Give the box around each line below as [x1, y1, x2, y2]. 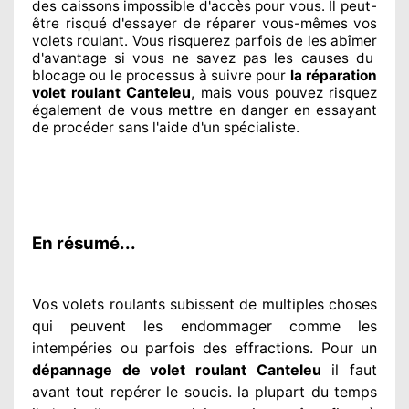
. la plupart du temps [227, 382, 377, 401]
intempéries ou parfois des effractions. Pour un [32, 338, 377, 357]
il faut [320, 360, 378, 379]
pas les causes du [235, 48, 373, 67]
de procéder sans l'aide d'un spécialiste [32, 118, 296, 136]
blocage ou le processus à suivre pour [32, 66, 290, 84]
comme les [271, 316, 378, 335]
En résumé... [32, 232, 136, 254]
